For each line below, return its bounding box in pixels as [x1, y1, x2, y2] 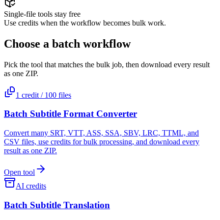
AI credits [16, 182, 46, 191]
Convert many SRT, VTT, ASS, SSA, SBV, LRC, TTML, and [4, 129, 199, 137]
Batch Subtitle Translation [4, 199, 110, 210]
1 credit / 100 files [16, 90, 71, 99]
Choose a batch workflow [4, 37, 131, 50]
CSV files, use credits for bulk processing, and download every [4, 137, 199, 146]
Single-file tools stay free [4, 9, 81, 18]
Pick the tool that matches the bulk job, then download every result [4, 60, 210, 69]
